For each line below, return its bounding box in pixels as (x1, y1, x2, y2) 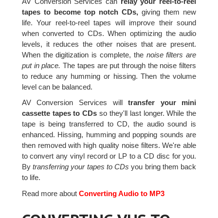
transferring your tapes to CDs (33, 163, 129, 171)
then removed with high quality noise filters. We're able (21, 141, 197, 150)
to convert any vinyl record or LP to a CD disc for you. (21, 152, 197, 161)
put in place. (21, 61, 61, 70)
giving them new (138, 8, 197, 17)
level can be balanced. (21, 83, 92, 91)
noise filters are (146, 51, 197, 59)
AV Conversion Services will (21, 98, 128, 107)
